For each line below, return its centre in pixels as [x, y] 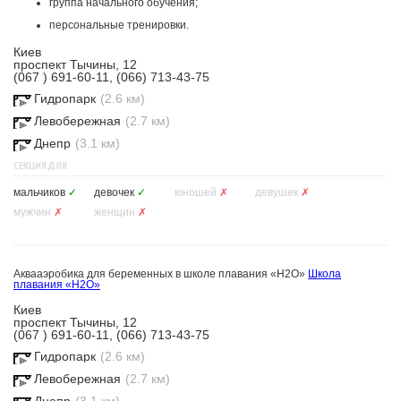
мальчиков [39, 192]
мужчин [32, 212]
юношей [196, 192]
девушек [277, 192]
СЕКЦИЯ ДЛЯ [40, 165]
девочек [114, 192]
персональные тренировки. [119, 25]
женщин [115, 212]
